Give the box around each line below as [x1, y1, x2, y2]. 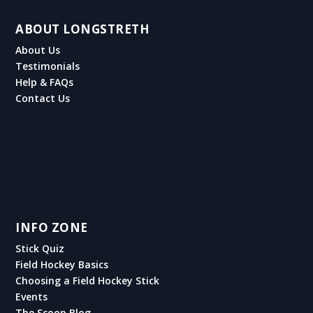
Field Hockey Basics [15, 257, 109, 271]
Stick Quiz [15, 241, 65, 255]
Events [15, 289, 48, 303]
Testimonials [15, 59, 80, 73]
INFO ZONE [15, 219, 88, 235]
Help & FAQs [15, 75, 74, 89]
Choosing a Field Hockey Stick [15, 273, 160, 287]
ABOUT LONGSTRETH [15, 20, 150, 37]
